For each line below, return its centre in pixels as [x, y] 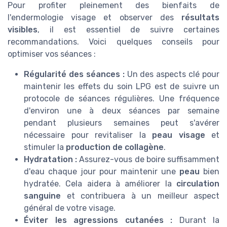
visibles [23, 30]
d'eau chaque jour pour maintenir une [102, 172]
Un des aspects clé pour [172, 74]
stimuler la [45, 147]
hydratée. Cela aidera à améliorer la [100, 184]
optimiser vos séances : [52, 54]
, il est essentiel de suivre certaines [128, 30]
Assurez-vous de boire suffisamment [148, 160]
